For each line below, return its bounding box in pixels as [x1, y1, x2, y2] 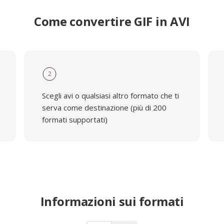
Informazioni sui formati [40, 193, 184, 209]
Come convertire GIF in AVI [33, 13, 190, 29]
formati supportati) [41, 114, 107, 124]
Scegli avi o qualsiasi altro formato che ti [41, 90, 179, 100]
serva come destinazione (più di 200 [41, 102, 166, 112]
